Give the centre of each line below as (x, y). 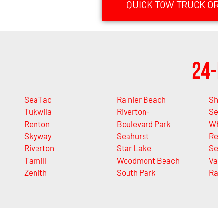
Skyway (38, 136)
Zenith (36, 173)
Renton (37, 124)
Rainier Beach (141, 100)
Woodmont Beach (148, 160)
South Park (136, 173)
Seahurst (133, 136)
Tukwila (38, 112)
